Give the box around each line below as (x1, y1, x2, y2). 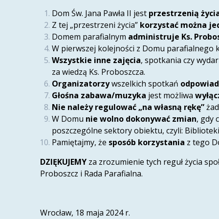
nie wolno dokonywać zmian (86, 113, 197, 125)
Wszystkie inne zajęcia (52, 55, 141, 66)
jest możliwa (146, 90, 196, 101)
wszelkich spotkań (109, 78, 181, 89)
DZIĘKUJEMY (40, 156, 89, 168)
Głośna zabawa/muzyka (52, 90, 147, 101)
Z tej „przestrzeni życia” (52, 20, 140, 31)
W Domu (52, 113, 86, 125)
